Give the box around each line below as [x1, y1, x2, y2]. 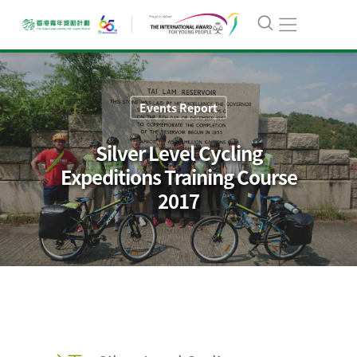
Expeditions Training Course [60, 163, 297, 190]
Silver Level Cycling [95, 139, 262, 167]
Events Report [139, 100, 218, 116]
